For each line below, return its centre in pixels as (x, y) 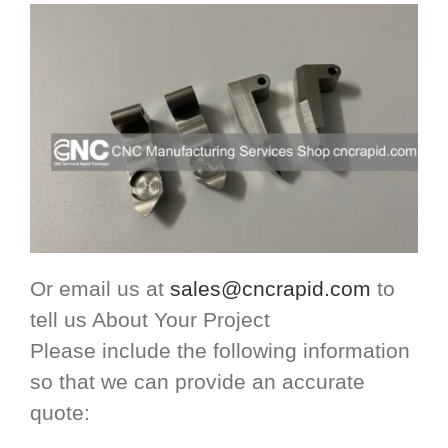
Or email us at (100, 288)
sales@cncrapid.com (270, 288)
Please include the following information (220, 350)
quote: (60, 412)
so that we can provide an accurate (197, 381)
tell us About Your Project (150, 319)
